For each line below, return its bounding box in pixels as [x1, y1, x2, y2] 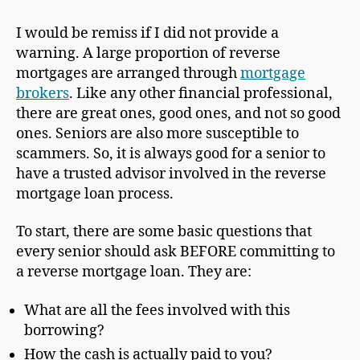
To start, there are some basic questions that [16, 223, 312, 242]
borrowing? [24, 321, 104, 340]
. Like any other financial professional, [69, 84, 333, 103]
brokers [16, 84, 69, 103]
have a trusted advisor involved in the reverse [16, 164, 326, 183]
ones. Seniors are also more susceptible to [16, 124, 299, 143]
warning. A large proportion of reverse [16, 43, 280, 63]
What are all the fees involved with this [24, 301, 290, 320]
